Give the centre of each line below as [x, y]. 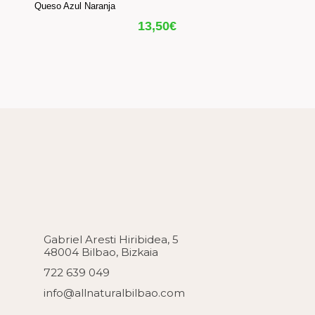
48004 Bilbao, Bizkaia [101, 252]
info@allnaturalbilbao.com [115, 292]
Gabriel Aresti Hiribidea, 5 [111, 239]
